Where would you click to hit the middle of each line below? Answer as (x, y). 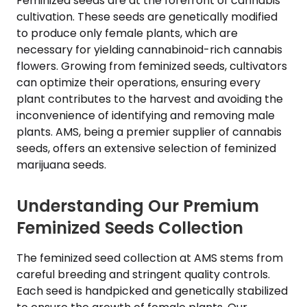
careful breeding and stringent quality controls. (143, 274)
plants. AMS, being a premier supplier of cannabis (149, 132)
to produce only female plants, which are (127, 33)
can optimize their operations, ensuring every (138, 83)
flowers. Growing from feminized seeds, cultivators (152, 66)
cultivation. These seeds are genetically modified (147, 17)
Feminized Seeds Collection (130, 228)
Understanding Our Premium (138, 206)
